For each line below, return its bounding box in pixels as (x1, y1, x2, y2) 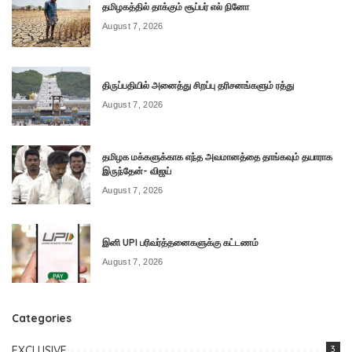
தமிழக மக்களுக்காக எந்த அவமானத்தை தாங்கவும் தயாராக (102, 150, 332, 163)
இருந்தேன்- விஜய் (102, 164, 171, 177)
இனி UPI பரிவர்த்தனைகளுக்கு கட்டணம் (102, 236, 258, 248)
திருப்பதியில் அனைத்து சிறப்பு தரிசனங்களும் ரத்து (102, 79, 294, 91)
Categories (12, 310, 71, 324)
